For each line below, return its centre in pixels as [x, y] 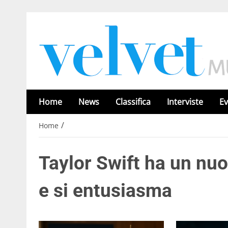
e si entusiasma [105, 191]
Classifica [133, 102]
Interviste [185, 102]
